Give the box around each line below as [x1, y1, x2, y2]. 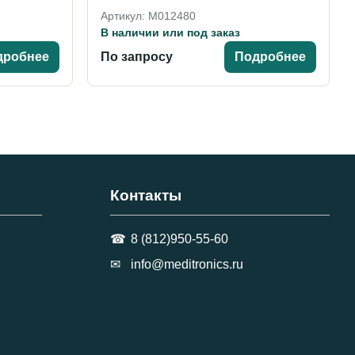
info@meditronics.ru [131, 257, 243, 271]
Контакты [110, 186, 181, 204]
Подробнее [235, 49, 306, 63]
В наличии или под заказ [100, 25, 240, 39]
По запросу [100, 49, 173, 63]
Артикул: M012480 [100, 9, 196, 22]
